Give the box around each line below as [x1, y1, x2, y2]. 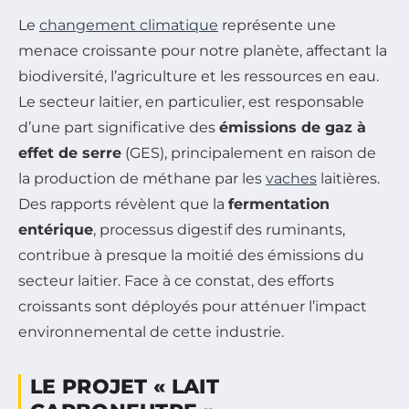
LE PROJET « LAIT [30, 374, 219, 400]
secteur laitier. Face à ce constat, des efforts [18, 272, 334, 290]
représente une [218, 16, 336, 35]
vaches [266, 170, 317, 188]
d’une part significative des [18, 119, 219, 137]
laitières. [317, 170, 380, 188]
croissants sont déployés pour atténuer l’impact [18, 298, 367, 316]
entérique [18, 221, 93, 239]
